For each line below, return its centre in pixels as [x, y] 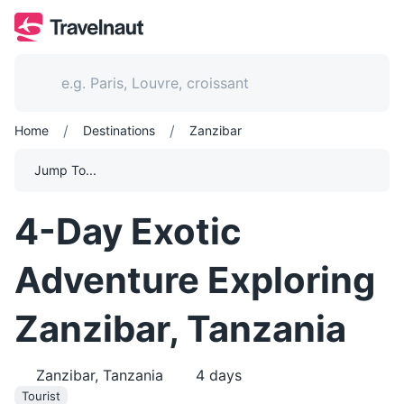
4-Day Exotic [128, 231]
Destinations [119, 130]
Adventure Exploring [195, 280]
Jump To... [65, 170]
